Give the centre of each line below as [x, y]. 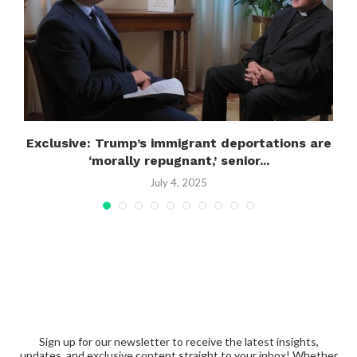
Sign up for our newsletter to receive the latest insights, [178, 342]
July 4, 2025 [178, 183]
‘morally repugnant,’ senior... [178, 161]
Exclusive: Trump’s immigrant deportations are [178, 143]
